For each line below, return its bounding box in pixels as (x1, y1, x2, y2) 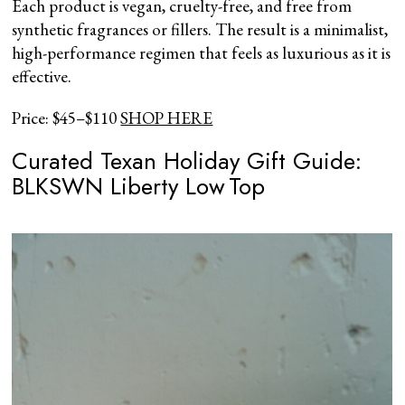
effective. (12, 64, 72, 88)
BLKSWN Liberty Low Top (12, 168, 266, 203)
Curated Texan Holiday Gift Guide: (12, 143, 363, 178)
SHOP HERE (120, 106, 213, 129)
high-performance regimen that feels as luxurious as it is (12, 41, 391, 64)
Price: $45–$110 (12, 106, 121, 129)
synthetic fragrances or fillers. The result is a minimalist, (12, 17, 389, 41)
